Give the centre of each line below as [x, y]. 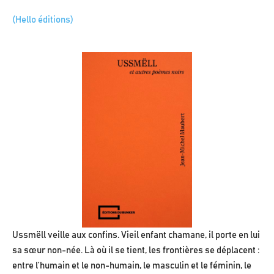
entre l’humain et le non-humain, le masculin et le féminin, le [132, 265]
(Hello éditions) [43, 20]
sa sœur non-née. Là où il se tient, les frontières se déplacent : [136, 250]
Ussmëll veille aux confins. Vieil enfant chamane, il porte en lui [136, 235]
